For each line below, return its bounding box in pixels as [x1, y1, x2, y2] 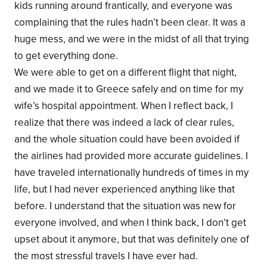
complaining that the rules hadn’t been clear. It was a [14, 15, 246, 29]
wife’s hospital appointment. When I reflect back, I [14, 99, 233, 112]
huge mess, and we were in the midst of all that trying [14, 32, 249, 45]
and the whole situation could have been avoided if [14, 132, 240, 145]
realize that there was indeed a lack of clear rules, [14, 116, 234, 129]
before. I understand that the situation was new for [14, 199, 236, 212]
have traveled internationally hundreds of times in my [14, 166, 249, 179]
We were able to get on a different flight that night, [14, 66, 237, 79]
